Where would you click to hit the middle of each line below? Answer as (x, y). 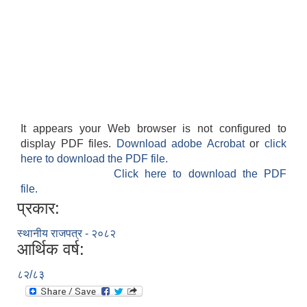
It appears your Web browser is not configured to (153, 129)
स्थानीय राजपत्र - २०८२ (66, 234)
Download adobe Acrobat (183, 144)
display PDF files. (69, 144)
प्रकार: (38, 208)
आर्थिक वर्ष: (51, 249)
